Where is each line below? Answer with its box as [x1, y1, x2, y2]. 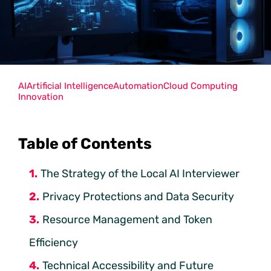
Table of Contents [18, 134, 152, 152]
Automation [113, 80, 163, 91]
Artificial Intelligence [27, 80, 113, 91]
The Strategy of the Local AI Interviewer [41, 166, 240, 180]
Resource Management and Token [42, 212, 212, 226]
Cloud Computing [163, 80, 238, 91]
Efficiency [29, 235, 78, 249]
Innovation [18, 91, 64, 102]
